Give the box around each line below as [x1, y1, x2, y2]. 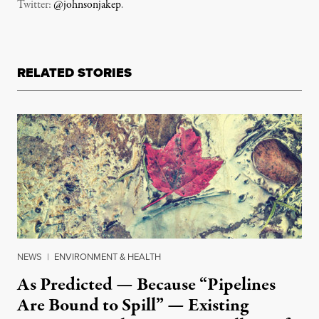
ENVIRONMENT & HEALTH [54, 250, 161, 263]
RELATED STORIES [17, 63, 132, 83]
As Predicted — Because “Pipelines [17, 272, 276, 298]
